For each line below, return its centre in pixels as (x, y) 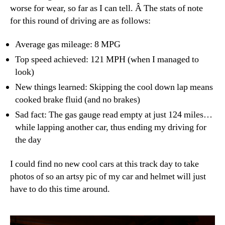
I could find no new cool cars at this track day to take (104, 164)
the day (28, 140)
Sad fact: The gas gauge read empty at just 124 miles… (114, 115)
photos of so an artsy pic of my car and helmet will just (108, 176)
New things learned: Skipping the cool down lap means (114, 87)
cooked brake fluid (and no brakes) (78, 100)
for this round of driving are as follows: (80, 21)
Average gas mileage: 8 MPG (68, 44)
